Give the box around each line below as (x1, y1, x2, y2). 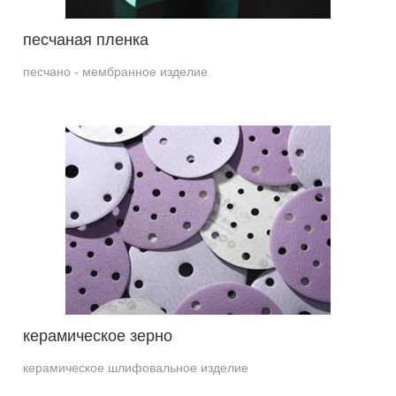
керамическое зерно (23, 327, 173, 345)
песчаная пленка (23, 31, 149, 49)
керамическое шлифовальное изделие (23, 361, 249, 375)
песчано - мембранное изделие (23, 65, 209, 79)
